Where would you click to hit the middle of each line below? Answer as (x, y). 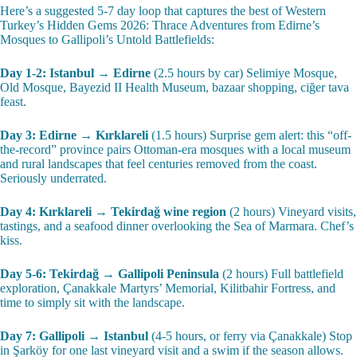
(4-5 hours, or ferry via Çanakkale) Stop (250, 335)
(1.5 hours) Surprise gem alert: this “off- (250, 135)
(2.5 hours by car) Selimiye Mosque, (244, 73)
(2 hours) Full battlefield (281, 273)
